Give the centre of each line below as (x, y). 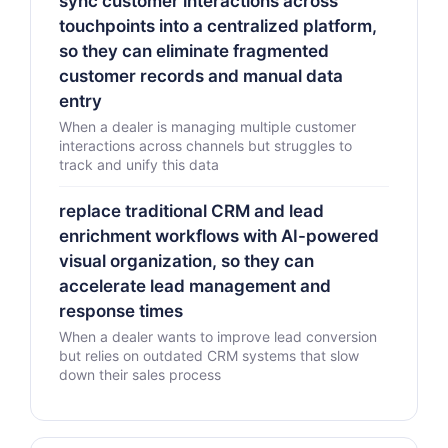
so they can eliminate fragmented (194, 51)
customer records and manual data (201, 76)
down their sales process (140, 374)
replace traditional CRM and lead (191, 211)
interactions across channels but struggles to (205, 145)
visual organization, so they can (186, 261)
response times (121, 311)
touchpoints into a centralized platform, (218, 26)
